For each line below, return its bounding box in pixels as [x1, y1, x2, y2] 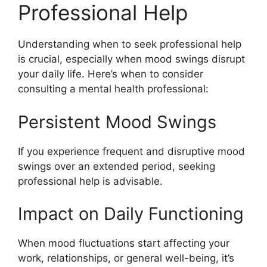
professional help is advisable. [18, 175, 163, 187]
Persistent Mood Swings [18, 111, 216, 132]
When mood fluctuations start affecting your [18, 237, 229, 249]
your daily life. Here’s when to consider [18, 68, 203, 80]
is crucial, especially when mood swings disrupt [18, 53, 245, 65]
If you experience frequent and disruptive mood [18, 145, 245, 157]
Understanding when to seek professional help [18, 38, 241, 50]
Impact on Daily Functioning [18, 203, 244, 224]
